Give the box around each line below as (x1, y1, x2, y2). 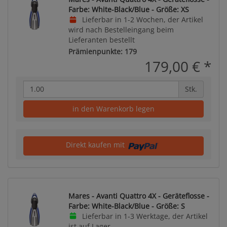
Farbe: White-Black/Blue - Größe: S (68, 201, 185, 211)
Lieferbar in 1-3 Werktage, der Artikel (80, 211, 208, 221)
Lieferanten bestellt (68, 35, 135, 45)
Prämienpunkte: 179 (68, 46, 137, 56)
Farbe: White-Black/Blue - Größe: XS (68, 5, 189, 14)
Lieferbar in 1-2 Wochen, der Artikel (80, 15, 203, 24)
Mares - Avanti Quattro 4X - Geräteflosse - (68, 191, 209, 201)
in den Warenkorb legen (72, 103, 155, 113)
